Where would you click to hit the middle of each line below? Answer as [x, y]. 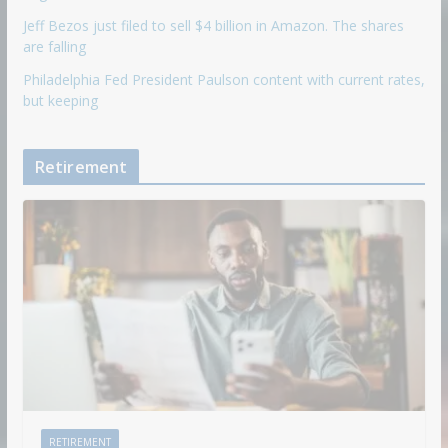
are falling [54, 46]
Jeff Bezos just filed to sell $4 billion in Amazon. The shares [213, 25]
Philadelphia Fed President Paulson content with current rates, [223, 79]
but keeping [60, 100]
